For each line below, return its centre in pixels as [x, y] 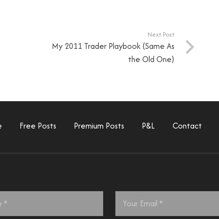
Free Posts [38, 125]
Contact [187, 125]
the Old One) [152, 59]
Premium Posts [99, 125]
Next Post [161, 34]
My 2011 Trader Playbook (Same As [113, 46]
